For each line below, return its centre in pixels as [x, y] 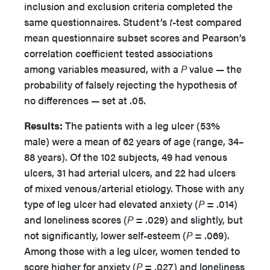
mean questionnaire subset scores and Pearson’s [135, 37]
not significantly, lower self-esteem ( [105, 235]
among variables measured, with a [102, 69]
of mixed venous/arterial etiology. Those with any [134, 188]
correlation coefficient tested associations [118, 53]
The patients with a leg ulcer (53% [141, 125]
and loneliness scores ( [76, 219]
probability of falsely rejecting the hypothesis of [130, 84]
